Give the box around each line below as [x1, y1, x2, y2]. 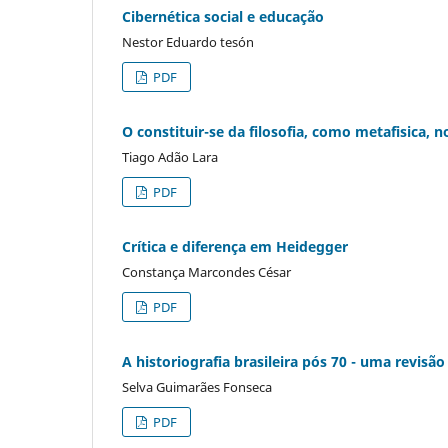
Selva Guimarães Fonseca [122, 377, 272, 396]
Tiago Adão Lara [122, 148, 218, 167]
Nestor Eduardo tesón [122, 33, 254, 52]
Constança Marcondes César [122, 263, 291, 282]
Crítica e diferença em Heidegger [122, 237, 348, 257]
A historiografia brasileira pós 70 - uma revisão [122, 352, 445, 371]
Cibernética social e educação [122, 7, 324, 27]
